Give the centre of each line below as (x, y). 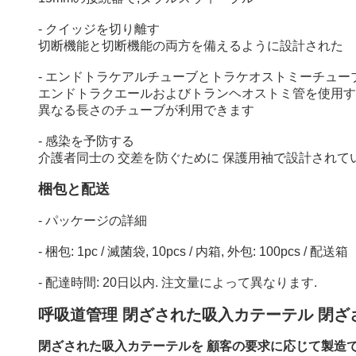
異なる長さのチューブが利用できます (146, 110)
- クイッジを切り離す (99, 29)
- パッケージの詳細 (93, 221)
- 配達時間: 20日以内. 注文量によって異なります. (178, 282)
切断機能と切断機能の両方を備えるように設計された (191, 46)
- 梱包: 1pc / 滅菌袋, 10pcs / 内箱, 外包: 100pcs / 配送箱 (193, 252)
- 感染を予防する (86, 141)
